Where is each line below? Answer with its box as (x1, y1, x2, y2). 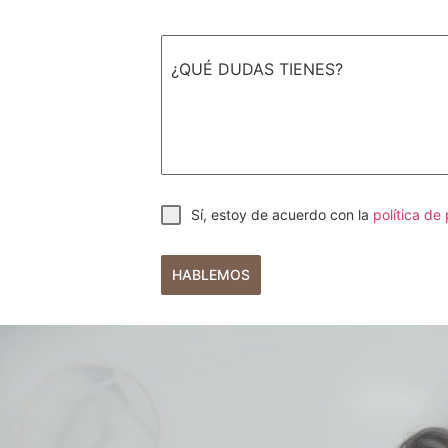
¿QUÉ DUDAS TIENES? (171, 59, 344, 80)
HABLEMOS (172, 266, 251, 284)
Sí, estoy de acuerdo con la (191, 206, 374, 224)
